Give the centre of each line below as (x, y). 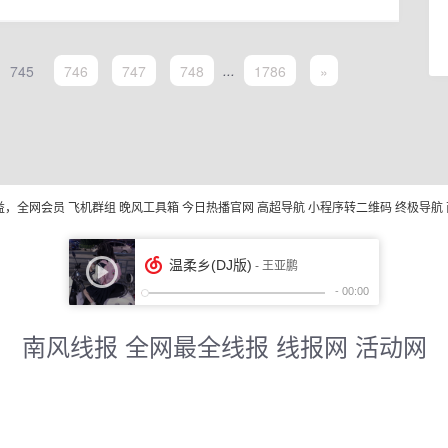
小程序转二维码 (349, 207)
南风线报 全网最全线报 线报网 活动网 (224, 346)
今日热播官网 (217, 207)
